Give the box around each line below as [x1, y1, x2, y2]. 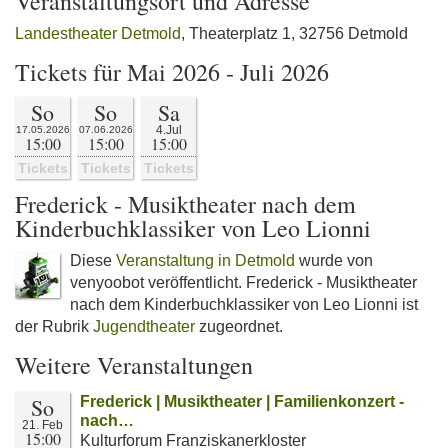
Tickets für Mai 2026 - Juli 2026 [15, 56, 329, 88]
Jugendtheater [93, 318, 195, 335]
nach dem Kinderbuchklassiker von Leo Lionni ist [70, 296, 418, 313]
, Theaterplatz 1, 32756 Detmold [181, 25, 408, 42]
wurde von [295, 252, 373, 269]
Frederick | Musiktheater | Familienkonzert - [80, 393, 404, 410]
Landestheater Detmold [15, 25, 181, 42]
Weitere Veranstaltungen [15, 349, 253, 381]
